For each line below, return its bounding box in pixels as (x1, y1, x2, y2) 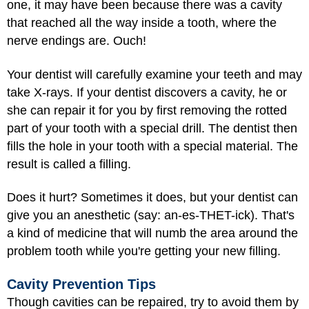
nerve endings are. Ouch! (7, 34, 146, 48)
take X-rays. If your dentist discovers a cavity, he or (7, 85, 287, 99)
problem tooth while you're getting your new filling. (7, 244, 281, 258)
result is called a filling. (7, 157, 131, 171)
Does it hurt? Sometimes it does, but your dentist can (7, 190, 298, 204)
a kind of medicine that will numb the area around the (7, 226, 298, 240)
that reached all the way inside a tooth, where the (7, 16, 277, 30)
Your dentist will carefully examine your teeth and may (7, 67, 302, 81)
